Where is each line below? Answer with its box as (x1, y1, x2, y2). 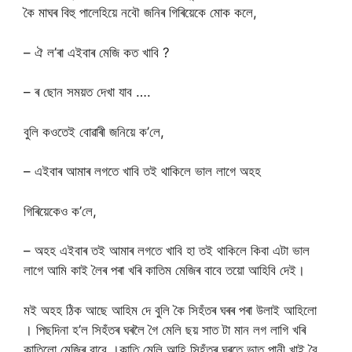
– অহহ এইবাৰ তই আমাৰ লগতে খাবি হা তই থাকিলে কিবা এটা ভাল (24, 243, 310, 259)
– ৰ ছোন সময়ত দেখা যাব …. (24, 84, 151, 101)
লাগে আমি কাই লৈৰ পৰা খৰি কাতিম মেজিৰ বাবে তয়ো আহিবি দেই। (24, 262, 305, 279)
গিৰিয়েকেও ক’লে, (24, 203, 97, 219)
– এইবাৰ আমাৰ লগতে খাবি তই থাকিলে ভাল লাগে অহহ (24, 163, 261, 180)
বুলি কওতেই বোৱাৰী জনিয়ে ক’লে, (24, 123, 164, 140)
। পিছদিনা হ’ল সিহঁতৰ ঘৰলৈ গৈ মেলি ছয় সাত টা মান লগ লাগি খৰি (24, 321, 306, 338)
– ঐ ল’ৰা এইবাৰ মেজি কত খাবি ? (24, 44, 170, 60)
